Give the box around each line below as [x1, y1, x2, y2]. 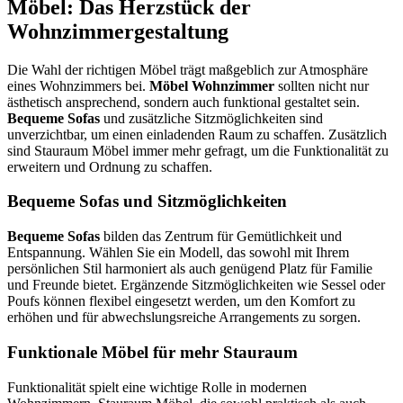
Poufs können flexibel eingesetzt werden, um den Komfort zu [7, 293, 355, 309]
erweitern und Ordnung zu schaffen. [7, 158, 212, 175]
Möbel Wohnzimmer [149, 77, 274, 94]
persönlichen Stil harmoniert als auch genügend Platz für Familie [7, 261, 372, 277]
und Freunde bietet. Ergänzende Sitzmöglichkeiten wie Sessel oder [7, 277, 385, 293]
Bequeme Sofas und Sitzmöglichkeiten [7, 192, 287, 211]
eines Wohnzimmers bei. [7, 77, 149, 94]
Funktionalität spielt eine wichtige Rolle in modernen [7, 379, 307, 395]
